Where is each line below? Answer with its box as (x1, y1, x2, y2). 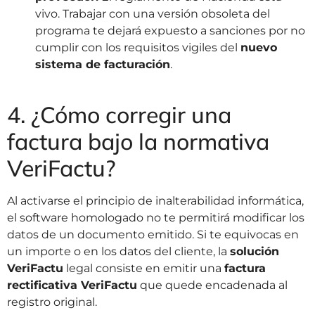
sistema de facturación (35, 58, 170, 72)
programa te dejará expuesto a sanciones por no (35, 24, 305, 38)
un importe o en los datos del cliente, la (7, 245, 230, 259)
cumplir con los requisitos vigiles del (35, 41, 240, 55)
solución (230, 245, 279, 259)
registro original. (7, 295, 97, 309)
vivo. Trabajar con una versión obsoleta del (35, 7, 270, 21)
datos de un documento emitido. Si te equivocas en (7, 228, 299, 242)
